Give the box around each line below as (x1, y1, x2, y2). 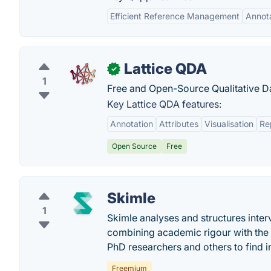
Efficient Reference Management (110, 11, 240, 22)
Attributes (159, 119, 198, 129)
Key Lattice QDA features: (107, 98, 221, 111)
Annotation (110, 119, 153, 129)
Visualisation (204, 119, 253, 129)
